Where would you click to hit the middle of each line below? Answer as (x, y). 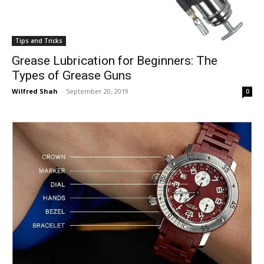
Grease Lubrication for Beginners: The (115, 61)
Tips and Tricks (39, 41)
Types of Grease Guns (72, 76)
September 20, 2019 (97, 91)
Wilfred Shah (35, 91)
